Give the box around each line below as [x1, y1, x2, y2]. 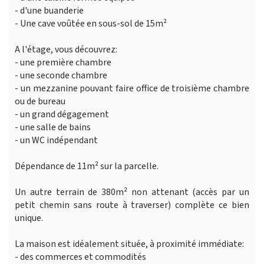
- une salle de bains [15, 120, 91, 134]
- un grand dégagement [15, 107, 109, 121]
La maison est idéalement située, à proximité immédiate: [15, 237, 244, 250]
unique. [15, 211, 43, 225]
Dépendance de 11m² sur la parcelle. [15, 159, 159, 173]
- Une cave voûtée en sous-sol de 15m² [15, 16, 167, 30]
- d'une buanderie [15, 4, 84, 17]
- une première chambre [15, 55, 111, 69]
